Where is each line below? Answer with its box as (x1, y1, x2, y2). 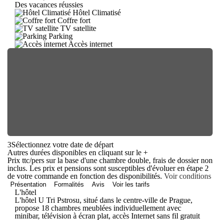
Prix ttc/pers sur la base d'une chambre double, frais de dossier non (7, 156, 213, 165)
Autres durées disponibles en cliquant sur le (7, 148, 143, 157)
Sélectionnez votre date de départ (11, 140, 113, 149)
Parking (49, 31, 73, 40)
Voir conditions (164, 171, 211, 180)
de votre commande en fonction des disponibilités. (7, 171, 164, 180)
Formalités (54, 180, 84, 188)
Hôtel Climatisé (73, 8, 121, 17)
